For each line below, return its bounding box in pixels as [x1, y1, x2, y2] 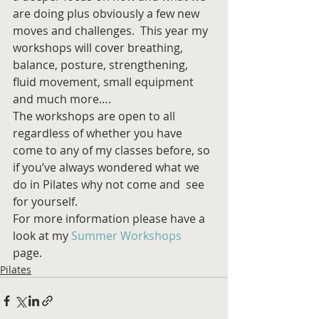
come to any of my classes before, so [13, 142, 213, 158]
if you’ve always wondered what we [13, 159, 202, 175]
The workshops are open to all [13, 108, 178, 124]
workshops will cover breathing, [13, 39, 186, 56]
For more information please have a [13, 210, 208, 226]
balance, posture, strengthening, [13, 56, 191, 73]
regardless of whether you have [13, 125, 185, 141]
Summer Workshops [71, 227, 182, 244]
